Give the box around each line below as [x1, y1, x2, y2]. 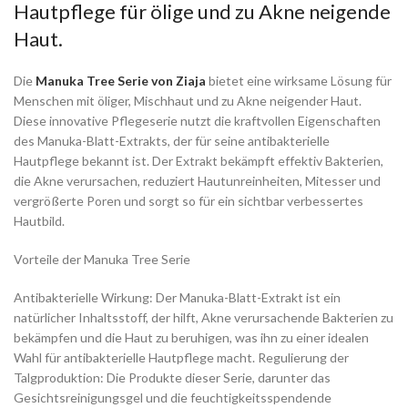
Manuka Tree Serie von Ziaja [33, 73, 206, 89]
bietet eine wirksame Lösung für [206, 73, 392, 89]
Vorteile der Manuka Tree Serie [14, 251, 190, 268]
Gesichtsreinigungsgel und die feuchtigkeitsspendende [14, 390, 331, 406]
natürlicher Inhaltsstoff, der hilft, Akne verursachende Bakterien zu [14, 310, 393, 326]
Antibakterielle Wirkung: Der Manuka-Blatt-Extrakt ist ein [14, 290, 341, 306]
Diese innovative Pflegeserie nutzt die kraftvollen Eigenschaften [14, 113, 381, 129]
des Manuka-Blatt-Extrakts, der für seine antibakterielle [14, 133, 330, 149]
